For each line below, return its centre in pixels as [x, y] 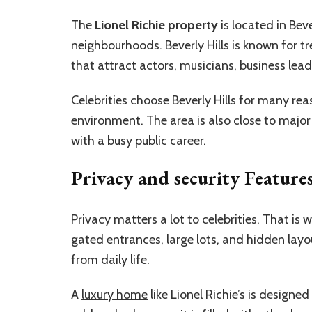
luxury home [115, 294]
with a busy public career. [139, 140]
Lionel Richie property [156, 25]
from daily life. [110, 259]
